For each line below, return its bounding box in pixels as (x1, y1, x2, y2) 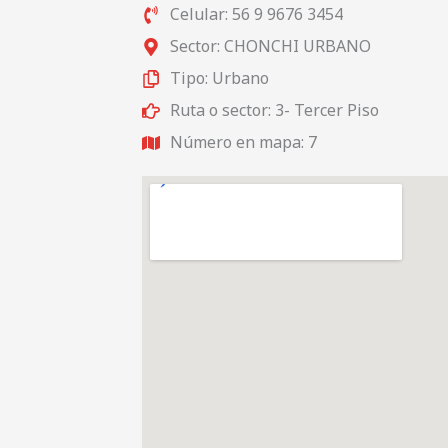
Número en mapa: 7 (169, 131, 317, 153)
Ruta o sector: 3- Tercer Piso (169, 99, 379, 121)
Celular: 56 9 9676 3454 (169, 3, 343, 25)
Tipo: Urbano (169, 67, 269, 89)
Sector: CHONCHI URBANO (169, 35, 371, 57)
